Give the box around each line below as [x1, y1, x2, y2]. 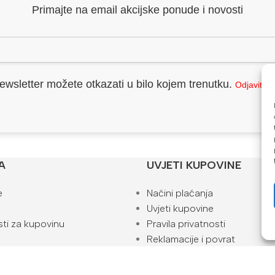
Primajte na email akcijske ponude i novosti [32, 3, 243, 16]
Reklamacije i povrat [147, 233, 235, 245]
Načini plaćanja [147, 187, 213, 199]
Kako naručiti [147, 248, 204, 260]
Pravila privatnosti [147, 217, 225, 230]
